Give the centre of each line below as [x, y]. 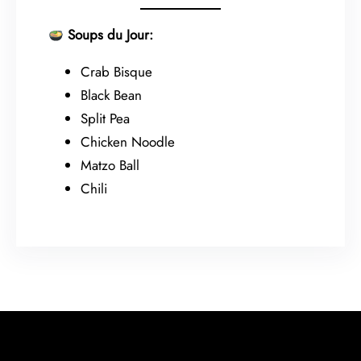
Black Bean [111, 95]
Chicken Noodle [128, 141]
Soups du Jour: [111, 34]
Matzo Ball [110, 165]
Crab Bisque [116, 71]
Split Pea [105, 118]
